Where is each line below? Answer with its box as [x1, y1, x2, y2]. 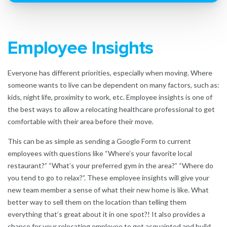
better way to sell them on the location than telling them [8, 197, 186, 206]
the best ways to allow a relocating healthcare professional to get [8, 104, 215, 113]
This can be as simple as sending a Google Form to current [8, 136, 191, 145]
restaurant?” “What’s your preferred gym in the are [8, 161, 168, 170]
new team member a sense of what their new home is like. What [8, 185, 209, 194]
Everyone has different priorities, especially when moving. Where [8, 68, 212, 77]
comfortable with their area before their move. [8, 117, 155, 126]
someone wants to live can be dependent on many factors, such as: [8, 80, 219, 89]
